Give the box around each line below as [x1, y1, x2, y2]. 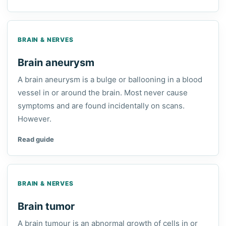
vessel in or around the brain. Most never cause [18, 88, 188, 97]
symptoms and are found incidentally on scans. [18, 101, 185, 110]
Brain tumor [18, 200, 75, 212]
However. [18, 114, 51, 124]
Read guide [18, 135, 54, 143]
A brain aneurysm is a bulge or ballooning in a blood [18, 75, 202, 84]
